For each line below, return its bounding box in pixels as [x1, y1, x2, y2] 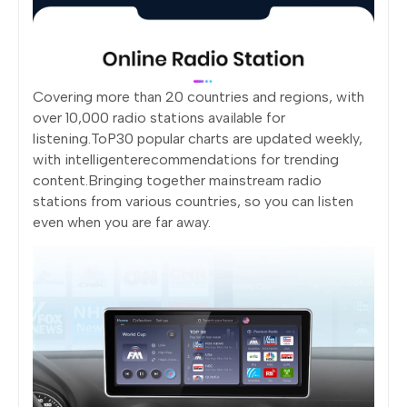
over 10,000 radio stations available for [33, 108, 285, 126]
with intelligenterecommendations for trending [33, 150, 339, 168]
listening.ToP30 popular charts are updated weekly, [33, 129, 362, 147]
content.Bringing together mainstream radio [33, 171, 322, 189]
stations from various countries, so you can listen [33, 192, 353, 210]
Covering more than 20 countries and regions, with [33, 87, 364, 105]
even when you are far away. [33, 213, 211, 231]
